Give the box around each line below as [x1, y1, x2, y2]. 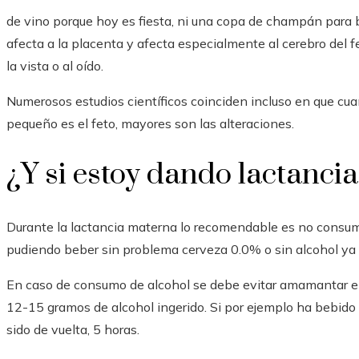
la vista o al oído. [6, 58, 103, 75]
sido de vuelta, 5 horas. [6, 321, 139, 337]
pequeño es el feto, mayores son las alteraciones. [6, 115, 294, 132]
